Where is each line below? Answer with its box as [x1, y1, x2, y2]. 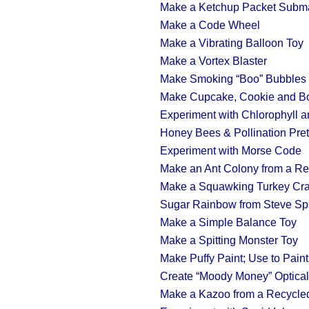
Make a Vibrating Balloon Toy [160, 37, 303, 49]
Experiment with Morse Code [160, 145, 301, 157]
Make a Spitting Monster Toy [160, 235, 298, 246]
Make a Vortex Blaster [160, 55, 267, 67]
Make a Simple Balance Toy [160, 217, 297, 228]
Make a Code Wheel [160, 19, 260, 31]
